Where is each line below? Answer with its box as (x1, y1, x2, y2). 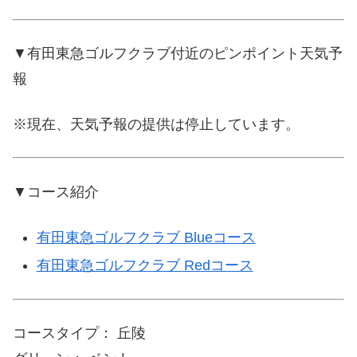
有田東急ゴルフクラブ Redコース (36, 257, 253, 274)
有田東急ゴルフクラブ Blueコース (36, 229, 256, 245)
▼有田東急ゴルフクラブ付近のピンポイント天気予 (13, 45, 343, 62)
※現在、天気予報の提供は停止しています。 (13, 116, 300, 133)
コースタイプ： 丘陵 (13, 324, 146, 341)
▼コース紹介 (13, 183, 99, 200)
